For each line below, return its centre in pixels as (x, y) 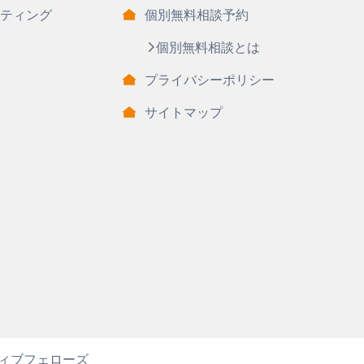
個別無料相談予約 (197, 15)
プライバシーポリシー (210, 80)
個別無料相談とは (208, 47)
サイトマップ (184, 112)
